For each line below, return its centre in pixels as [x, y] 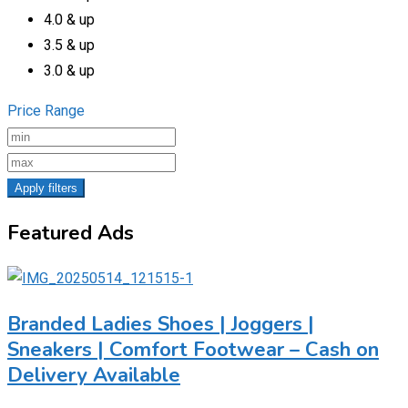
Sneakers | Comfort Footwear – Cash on [193, 349]
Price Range [46, 110]
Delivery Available [94, 375]
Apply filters [46, 188]
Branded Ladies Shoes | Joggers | [161, 324]
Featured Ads [71, 233]
